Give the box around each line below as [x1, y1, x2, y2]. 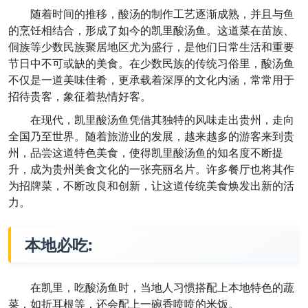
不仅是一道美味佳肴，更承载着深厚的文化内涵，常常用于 [8, 72, 294, 88]
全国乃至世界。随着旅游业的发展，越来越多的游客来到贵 [8, 129, 294, 144]
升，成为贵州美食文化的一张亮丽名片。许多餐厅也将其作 [8, 162, 294, 177]
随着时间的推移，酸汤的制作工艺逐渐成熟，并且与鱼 [30, 6, 294, 22]
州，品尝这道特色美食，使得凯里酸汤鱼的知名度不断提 [8, 145, 283, 161]
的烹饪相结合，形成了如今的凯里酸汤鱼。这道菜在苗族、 [8, 23, 294, 38]
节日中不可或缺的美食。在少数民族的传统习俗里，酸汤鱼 [8, 56, 294, 71]
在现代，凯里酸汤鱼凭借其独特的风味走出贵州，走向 [30, 112, 294, 128]
